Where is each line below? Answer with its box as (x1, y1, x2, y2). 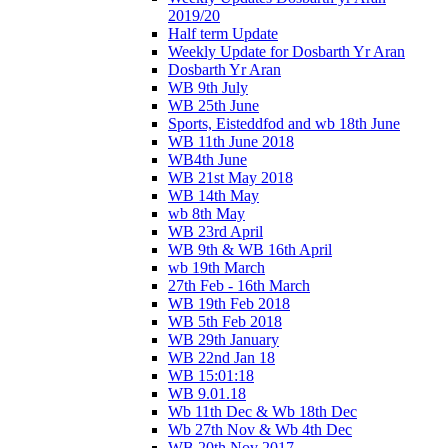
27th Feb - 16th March (168, 276, 310, 294)
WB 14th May (168, 186, 259, 204)
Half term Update (168, 24, 278, 42)
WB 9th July (168, 78, 248, 96)
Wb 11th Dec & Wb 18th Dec (168, 402, 357, 420)
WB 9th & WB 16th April (168, 240, 332, 258)
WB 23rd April (168, 222, 263, 240)
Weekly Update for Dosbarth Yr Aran (168, 42, 405, 60)
